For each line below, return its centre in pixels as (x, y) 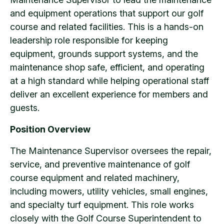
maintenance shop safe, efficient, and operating (107, 67)
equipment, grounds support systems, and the (104, 53)
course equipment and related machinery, (95, 177)
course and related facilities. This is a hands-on (107, 26)
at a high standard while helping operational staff (109, 80)
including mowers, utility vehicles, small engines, (109, 191)
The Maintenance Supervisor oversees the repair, (111, 150)
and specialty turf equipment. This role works (102, 204)
